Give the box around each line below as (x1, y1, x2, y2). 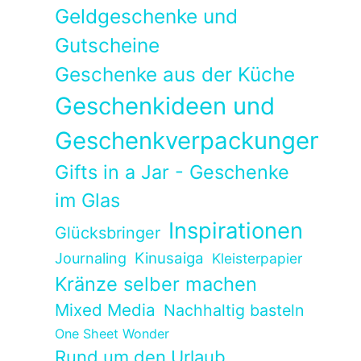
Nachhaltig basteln (164, 301, 305, 321)
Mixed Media (55, 300, 156, 321)
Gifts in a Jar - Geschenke (55, 160, 290, 185)
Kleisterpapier (212, 250, 303, 268)
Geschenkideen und (55, 92, 276, 121)
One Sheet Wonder (55, 326, 170, 342)
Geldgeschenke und (55, 4, 239, 29)
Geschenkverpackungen (55, 127, 324, 156)
